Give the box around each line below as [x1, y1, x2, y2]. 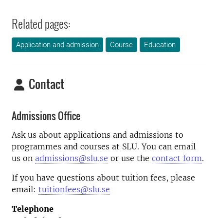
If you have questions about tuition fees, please [12, 172, 195, 182]
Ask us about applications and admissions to [12, 129, 183, 140]
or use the [108, 153, 152, 163]
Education [144, 40, 176, 50]
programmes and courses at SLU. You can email [12, 141, 196, 151]
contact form [152, 153, 202, 163]
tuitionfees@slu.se [38, 184, 110, 194]
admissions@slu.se [35, 153, 108, 163]
